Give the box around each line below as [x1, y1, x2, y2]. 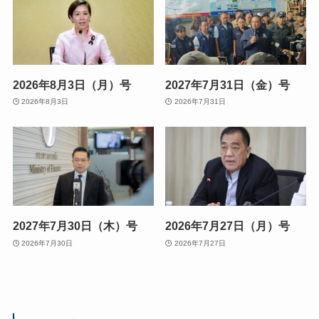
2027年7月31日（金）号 [165, 78, 291, 91]
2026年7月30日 [21, 239, 73, 247]
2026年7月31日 [174, 98, 226, 106]
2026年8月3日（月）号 [12, 78, 131, 91]
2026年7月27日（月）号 [165, 219, 291, 233]
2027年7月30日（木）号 [12, 219, 137, 233]
